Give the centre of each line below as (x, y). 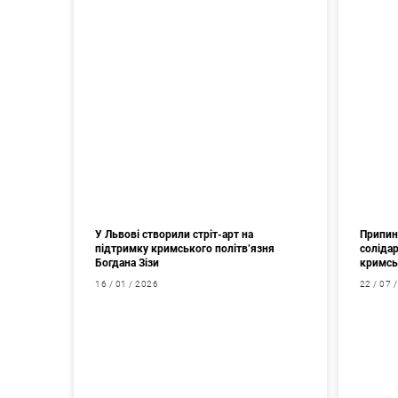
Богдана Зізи (129, 263)
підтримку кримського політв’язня (185, 249)
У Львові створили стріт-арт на (175, 235)
